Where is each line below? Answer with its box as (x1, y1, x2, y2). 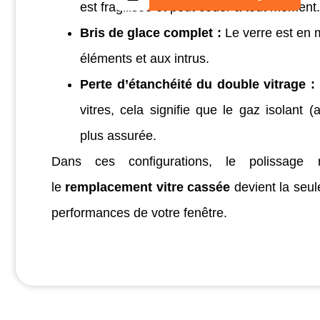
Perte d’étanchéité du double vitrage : (80, 76, 315, 91)
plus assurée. (80, 128, 156, 143)
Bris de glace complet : (80, 25, 221, 40)
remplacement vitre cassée (65, 179, 231, 194)
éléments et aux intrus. (80, 51, 209, 66)
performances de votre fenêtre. (51, 205, 227, 220)
